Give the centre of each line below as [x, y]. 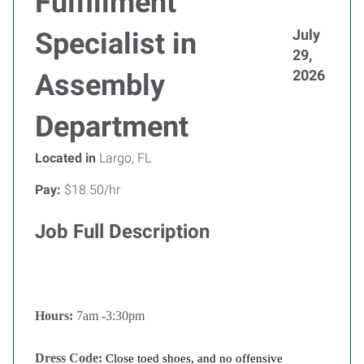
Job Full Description [122, 232]
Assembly [100, 85]
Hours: [56, 316]
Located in [65, 158]
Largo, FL [123, 158]
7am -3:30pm [110, 316]
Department [112, 127]
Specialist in [116, 44]
